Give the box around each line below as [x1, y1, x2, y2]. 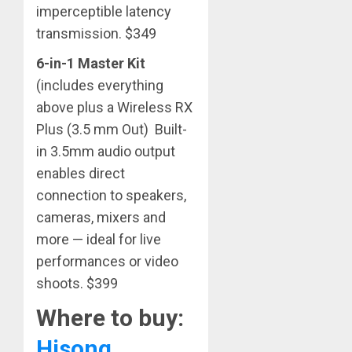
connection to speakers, [36, 187, 186, 204]
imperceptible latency [36, 3, 171, 20]
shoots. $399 [36, 275, 121, 292]
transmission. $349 [36, 25, 159, 42]
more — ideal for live [36, 231, 161, 248]
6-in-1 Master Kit [36, 55, 148, 72]
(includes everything [36, 77, 163, 94]
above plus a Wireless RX [36, 99, 192, 116]
